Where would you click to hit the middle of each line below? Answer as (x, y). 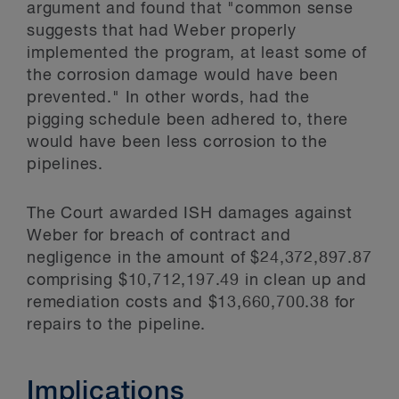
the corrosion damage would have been (183, 76)
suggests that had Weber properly (162, 31)
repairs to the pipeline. (117, 325)
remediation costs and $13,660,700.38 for (191, 303)
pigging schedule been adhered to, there (188, 120)
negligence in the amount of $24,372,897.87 (199, 258)
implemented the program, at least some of (197, 53)
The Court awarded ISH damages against (190, 214)
